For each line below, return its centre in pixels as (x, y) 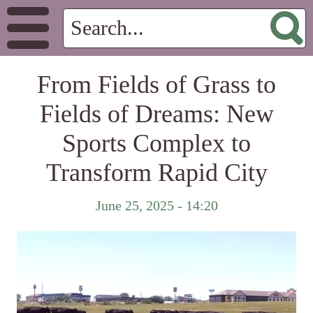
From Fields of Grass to (156, 85)
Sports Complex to (156, 143)
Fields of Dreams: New (156, 114)
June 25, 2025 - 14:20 (156, 205)
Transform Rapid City (156, 173)
